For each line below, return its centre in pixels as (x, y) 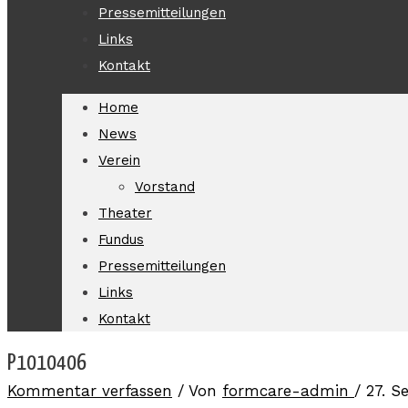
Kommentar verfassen (90, 391)
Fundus (121, 240)
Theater (125, 213)
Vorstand (165, 187)
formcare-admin (288, 391)
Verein (119, 160)
